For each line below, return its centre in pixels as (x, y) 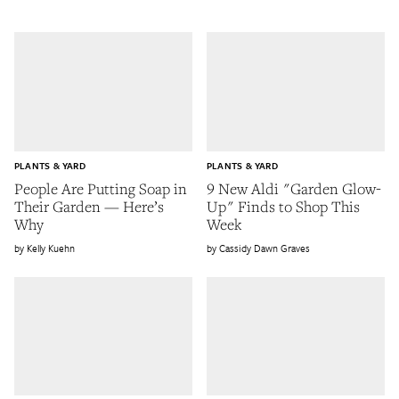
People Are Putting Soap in (101, 188)
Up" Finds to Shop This (283, 206)
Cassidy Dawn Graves (265, 248)
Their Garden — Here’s (89, 206)
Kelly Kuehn (51, 248)
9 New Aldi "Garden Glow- (294, 188)
